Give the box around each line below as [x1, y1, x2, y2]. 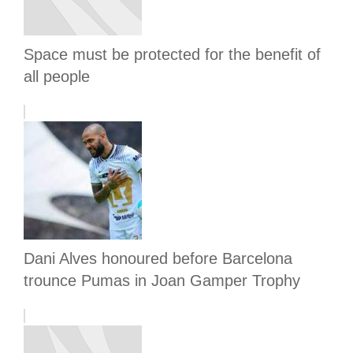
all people [24, 68, 90, 86]
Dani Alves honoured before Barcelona [24, 250, 292, 268]
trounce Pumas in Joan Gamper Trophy [24, 272, 300, 290]
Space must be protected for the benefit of [24, 46, 321, 64]
